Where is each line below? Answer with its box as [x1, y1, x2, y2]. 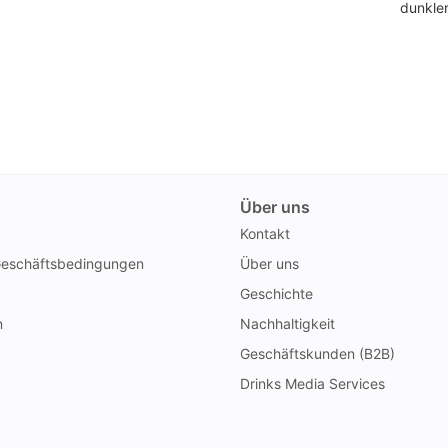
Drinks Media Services [240, 374, 385, 392]
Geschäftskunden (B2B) [240, 344, 395, 362]
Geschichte [240, 284, 313, 302]
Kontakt [240, 224, 290, 242]
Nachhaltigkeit [240, 314, 335, 332]
